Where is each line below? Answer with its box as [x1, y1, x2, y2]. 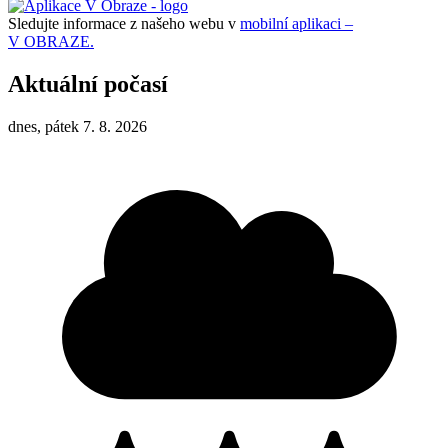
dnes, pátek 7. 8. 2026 [8, 117, 147, 135]
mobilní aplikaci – [240, 14, 353, 32]
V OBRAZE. [8, 32, 94, 50]
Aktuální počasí [8, 70, 168, 97]
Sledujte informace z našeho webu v [8, 14, 240, 32]
